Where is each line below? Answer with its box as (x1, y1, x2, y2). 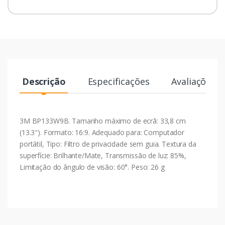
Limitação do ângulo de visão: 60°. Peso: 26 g (20, 162, 165, 172)
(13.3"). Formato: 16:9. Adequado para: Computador (20, 127, 184, 137)
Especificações (87, 75, 150, 87)
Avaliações (171, 75, 216, 87)
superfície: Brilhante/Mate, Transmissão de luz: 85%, (20, 150, 186, 160)
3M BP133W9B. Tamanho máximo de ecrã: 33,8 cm (20, 116, 186, 126)
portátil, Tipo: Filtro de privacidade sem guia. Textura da (20, 139, 196, 149)
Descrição (22, 75, 66, 87)
